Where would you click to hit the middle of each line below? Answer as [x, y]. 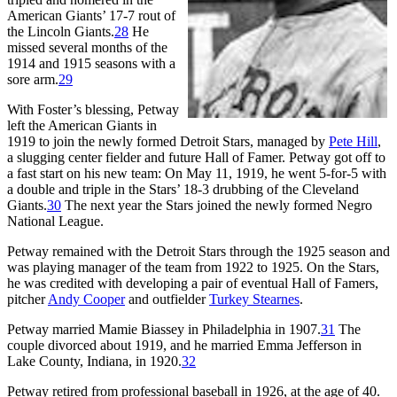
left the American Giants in [82, 125]
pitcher [27, 299]
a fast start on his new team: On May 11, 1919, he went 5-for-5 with [197, 173]
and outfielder [167, 299]
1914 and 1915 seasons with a [91, 63]
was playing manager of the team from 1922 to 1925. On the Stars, [193, 267]
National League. [55, 221]
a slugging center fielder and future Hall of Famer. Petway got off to [196, 157]
